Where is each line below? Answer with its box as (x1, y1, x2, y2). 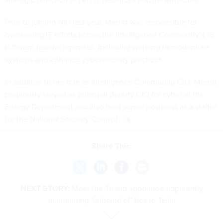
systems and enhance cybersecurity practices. (5, 54, 166, 66)
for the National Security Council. (5, 113, 120, 125)
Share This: (96, 140, 132, 152)
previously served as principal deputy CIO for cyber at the (5, 89, 204, 101)
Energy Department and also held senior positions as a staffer (5, 101, 217, 113)
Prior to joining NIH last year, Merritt (5, 16, 130, 28)
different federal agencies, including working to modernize (5, 41, 209, 53)
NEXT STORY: (20, 182, 70, 194)
